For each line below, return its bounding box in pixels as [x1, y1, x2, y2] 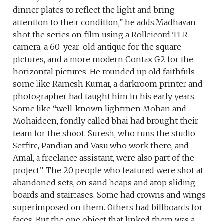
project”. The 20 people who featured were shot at [13, 165, 204, 176]
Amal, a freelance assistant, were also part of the [13, 153, 195, 163]
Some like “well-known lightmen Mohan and [13, 104, 187, 114]
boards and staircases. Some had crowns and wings [13, 190, 206, 200]
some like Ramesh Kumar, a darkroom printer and [13, 79, 203, 89]
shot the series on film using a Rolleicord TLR [13, 30, 188, 40]
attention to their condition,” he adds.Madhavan [13, 17, 196, 28]
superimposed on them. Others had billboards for [13, 202, 203, 213]
